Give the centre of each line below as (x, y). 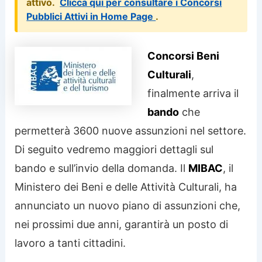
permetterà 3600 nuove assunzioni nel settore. (131, 130)
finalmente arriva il (193, 93)
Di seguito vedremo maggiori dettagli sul (114, 149)
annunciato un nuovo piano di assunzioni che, (128, 205)
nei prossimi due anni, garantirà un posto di (122, 224)
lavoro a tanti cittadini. (70, 243)
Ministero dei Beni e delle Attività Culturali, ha (126, 187)
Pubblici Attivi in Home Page (91, 16)
